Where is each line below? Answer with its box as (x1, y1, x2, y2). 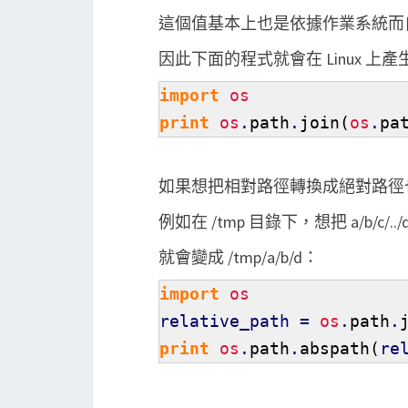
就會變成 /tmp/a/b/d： (158, 247, 319, 268)
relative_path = (159, 311, 320, 331)
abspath (300, 339, 370, 358)
